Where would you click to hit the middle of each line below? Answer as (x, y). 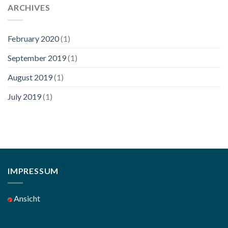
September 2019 (37, 58)
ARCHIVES (29, 8)
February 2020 (33, 38)
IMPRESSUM (33, 170)
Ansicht (26, 198)
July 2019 (24, 96)
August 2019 (30, 77)
